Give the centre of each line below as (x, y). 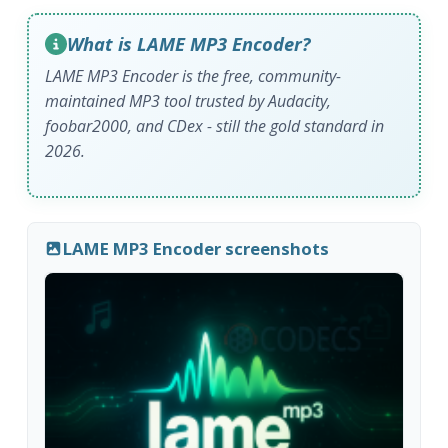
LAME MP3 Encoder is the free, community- (193, 76)
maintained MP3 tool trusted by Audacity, (188, 101)
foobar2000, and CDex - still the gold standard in (215, 126)
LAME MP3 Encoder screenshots (195, 248)
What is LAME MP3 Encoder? (189, 44)
